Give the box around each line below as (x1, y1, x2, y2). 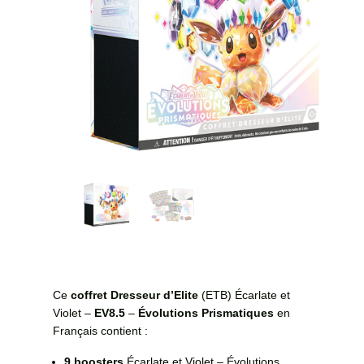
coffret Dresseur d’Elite (70, 288, 198, 302)
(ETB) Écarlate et (197, 288, 290, 302)
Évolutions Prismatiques (137, 306, 277, 320)
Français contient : (52, 324, 148, 338)
